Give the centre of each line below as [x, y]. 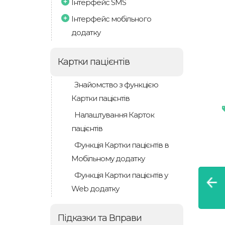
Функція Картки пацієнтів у [121, 175]
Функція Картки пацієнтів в [122, 145]
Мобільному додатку [108, 158]
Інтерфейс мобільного [111, 19]
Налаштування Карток [114, 115]
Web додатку [95, 189]
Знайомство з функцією [116, 85]
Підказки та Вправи [100, 218]
